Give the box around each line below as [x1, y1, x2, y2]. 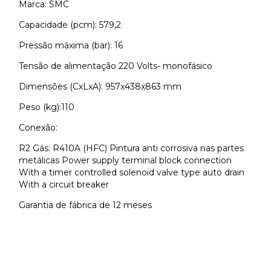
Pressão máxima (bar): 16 [19, 40, 123, 51]
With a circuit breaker [19, 179, 109, 191]
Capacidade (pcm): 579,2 [19, 19, 121, 31]
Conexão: [19, 122, 57, 134]
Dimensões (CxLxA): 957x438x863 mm [19, 81, 181, 93]
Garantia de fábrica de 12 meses [19, 200, 152, 211]
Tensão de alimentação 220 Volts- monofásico [19, 60, 212, 72]
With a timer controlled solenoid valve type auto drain [19, 167, 244, 178]
